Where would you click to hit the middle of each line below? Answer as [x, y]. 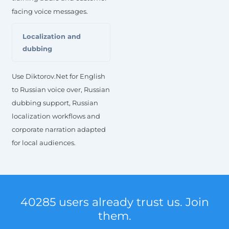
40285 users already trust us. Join [114, 202]
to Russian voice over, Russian [61, 89]
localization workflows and [56, 116]
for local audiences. [44, 142]
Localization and [52, 36]
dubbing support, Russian [55, 102]
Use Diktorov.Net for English [59, 76]
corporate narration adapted [59, 129]
